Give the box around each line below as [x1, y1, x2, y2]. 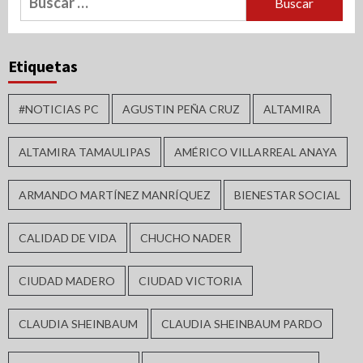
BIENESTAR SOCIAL [234, 188, 340, 203]
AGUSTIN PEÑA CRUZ [122, 102, 240, 117]
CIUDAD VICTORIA [139, 274, 242, 288]
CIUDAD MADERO [19, 274, 115, 288]
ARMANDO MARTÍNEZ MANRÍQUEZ [19, 188, 211, 203]
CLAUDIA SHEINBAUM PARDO [161, 317, 322, 331]
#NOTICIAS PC [19, 102, 99, 117]
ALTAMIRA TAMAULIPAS [19, 145, 151, 160]
